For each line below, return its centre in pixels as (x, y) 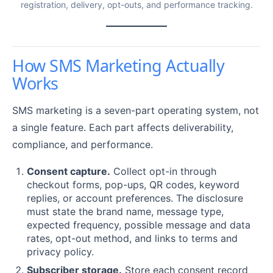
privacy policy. (60, 252)
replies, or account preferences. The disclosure (135, 198)
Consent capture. (69, 172)
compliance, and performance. (83, 145)
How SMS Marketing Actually (119, 66)
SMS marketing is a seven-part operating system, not (136, 111)
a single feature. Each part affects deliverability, (123, 128)
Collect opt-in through (163, 172)
